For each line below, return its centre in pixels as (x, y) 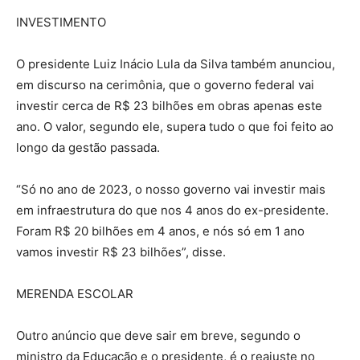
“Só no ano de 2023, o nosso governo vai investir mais (171, 190)
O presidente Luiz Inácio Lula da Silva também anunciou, (176, 64)
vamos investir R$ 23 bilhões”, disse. (121, 252)
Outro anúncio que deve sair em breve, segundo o (158, 336)
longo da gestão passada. (88, 148)
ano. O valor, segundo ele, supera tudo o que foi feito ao (175, 127)
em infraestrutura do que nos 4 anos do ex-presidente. (172, 211)
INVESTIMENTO (61, 22)
